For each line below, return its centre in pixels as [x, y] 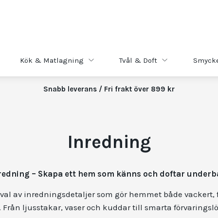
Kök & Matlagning [52, 60]
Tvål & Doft [138, 60]
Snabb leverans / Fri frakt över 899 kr [109, 89]
